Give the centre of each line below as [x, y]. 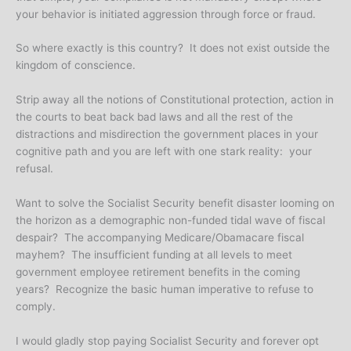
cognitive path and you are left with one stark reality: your [164, 152]
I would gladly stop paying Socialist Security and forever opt [167, 341]
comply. [36, 307]
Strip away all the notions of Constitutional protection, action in [175, 100]
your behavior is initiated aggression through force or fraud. [166, 14]
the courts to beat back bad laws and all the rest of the [154, 117]
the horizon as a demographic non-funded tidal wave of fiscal [170, 221]
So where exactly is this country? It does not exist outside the [173, 48]
